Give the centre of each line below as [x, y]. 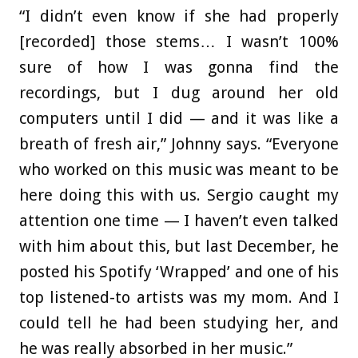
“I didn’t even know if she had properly [179, 16]
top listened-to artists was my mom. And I [179, 298]
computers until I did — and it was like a [179, 119]
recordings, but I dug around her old [179, 93]
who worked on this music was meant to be [179, 170]
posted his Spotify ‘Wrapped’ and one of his [179, 272]
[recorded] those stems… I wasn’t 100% [179, 42]
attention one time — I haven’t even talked [179, 221]
